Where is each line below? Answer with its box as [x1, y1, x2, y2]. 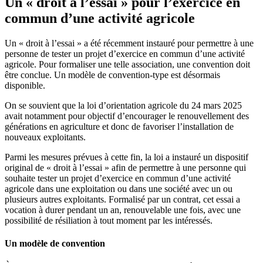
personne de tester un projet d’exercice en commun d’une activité [5, 48, 245, 59]
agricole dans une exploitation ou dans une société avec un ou [5, 183, 232, 194]
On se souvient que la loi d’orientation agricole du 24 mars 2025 [5, 100, 242, 110]
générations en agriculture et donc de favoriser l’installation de [5, 121, 234, 131]
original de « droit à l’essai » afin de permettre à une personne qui [5, 162, 246, 173]
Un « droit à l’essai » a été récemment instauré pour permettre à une [5, 38, 254, 48]
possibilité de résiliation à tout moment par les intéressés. [5, 215, 213, 225]
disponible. [5, 80, 45, 90]
